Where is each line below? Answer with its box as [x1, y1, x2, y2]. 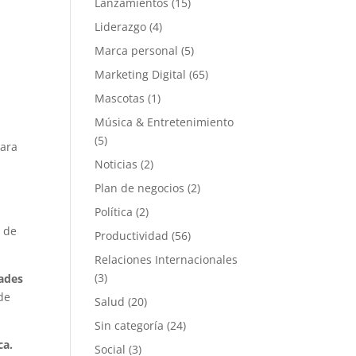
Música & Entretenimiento [95, 114, 234, 130]
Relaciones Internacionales [95, 252, 238, 267]
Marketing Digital [95, 67, 187, 82]
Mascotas [95, 91, 145, 106]
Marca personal [95, 43, 179, 58]
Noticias [95, 157, 138, 172]
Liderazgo [95, 19, 147, 34]
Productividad [95, 228, 169, 243]
